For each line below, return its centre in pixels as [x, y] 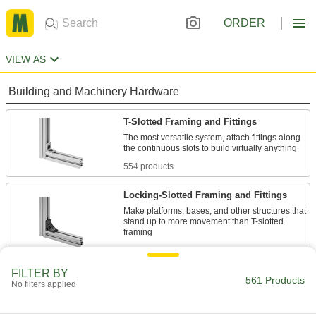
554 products [148, 166]
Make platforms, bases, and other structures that [215, 211]
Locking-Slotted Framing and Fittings [205, 195]
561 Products [275, 280]
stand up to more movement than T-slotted [203, 221]
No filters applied [44, 284]
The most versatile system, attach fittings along [212, 138]
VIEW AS [26, 59]
